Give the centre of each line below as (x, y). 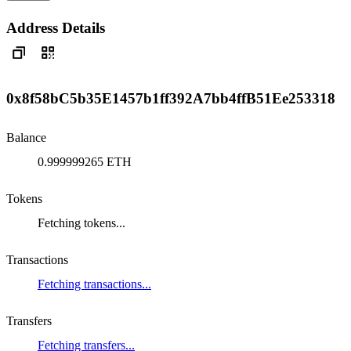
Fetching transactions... (94, 284)
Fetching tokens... (81, 223)
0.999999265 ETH (85, 162)
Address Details (56, 27)
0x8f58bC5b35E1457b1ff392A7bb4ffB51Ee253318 (171, 99)
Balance (26, 138)
